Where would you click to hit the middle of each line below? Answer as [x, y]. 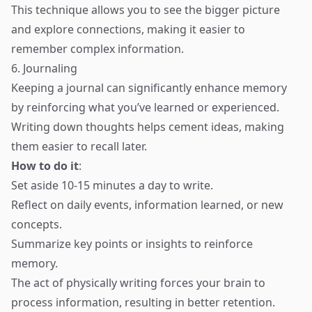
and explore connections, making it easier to [128, 29]
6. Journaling [44, 68]
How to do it [45, 166]
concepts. [37, 224]
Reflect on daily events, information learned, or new [147, 205]
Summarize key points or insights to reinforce [132, 244]
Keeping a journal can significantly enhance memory [149, 88]
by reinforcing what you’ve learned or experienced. [145, 107]
